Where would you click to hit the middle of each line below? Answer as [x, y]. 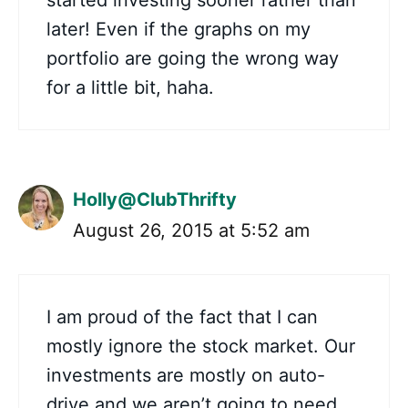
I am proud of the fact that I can [182, 317]
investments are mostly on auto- [186, 376]
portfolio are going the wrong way [193, 59]
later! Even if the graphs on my [178, 30]
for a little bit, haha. [130, 88]
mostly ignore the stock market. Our [201, 347]
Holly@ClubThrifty [155, 200]
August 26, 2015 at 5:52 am [191, 231]
